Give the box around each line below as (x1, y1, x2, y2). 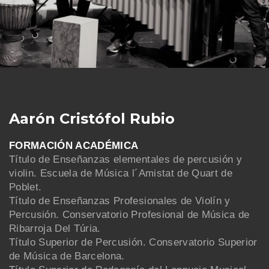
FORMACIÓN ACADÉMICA (9, 139, 139, 151)
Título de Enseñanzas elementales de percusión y (9, 153, 242, 165)
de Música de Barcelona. (9, 250, 125, 262)
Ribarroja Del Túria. (9, 222, 101, 234)
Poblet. (9, 181, 42, 193)
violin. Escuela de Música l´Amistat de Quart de (9, 167, 232, 179)
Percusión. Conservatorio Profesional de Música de (9, 208, 250, 220)
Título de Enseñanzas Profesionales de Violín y (9, 195, 231, 207)
